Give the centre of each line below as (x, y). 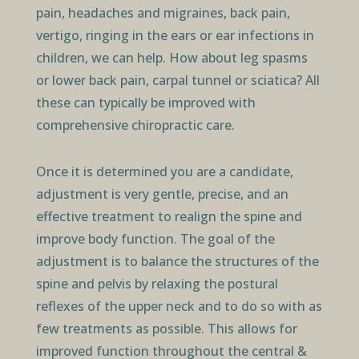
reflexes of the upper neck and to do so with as (179, 306)
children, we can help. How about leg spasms (171, 57)
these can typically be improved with (145, 102)
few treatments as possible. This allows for (166, 328)
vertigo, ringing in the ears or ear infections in (175, 35)
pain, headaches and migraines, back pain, (163, 12)
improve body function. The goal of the (155, 238)
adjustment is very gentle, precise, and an (162, 194)
